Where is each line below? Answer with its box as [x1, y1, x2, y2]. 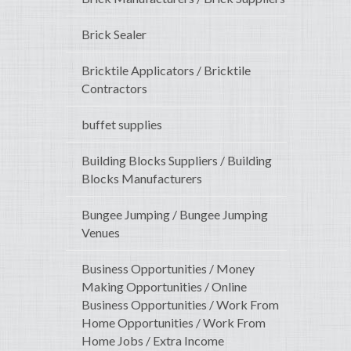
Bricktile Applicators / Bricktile [81, 63, 251, 78]
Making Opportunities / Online [81, 279, 247, 295]
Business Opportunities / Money [81, 261, 255, 277]
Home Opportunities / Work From [81, 315, 266, 331]
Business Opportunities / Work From [81, 297, 279, 313]
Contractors [81, 81, 147, 96]
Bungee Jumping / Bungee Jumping [81, 207, 268, 223]
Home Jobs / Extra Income [81, 333, 224, 349]
